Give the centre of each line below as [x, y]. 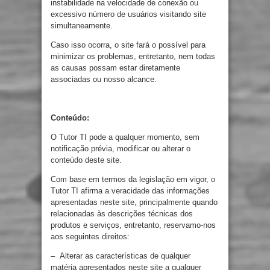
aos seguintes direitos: [90, 237]
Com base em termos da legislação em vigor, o [133, 179]
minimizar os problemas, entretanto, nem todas [133, 56]
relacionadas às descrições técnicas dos [122, 214]
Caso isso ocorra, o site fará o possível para [128, 45]
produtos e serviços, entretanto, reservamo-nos [133, 225]
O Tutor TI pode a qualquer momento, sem [125, 137]
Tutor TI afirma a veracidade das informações [130, 191]
